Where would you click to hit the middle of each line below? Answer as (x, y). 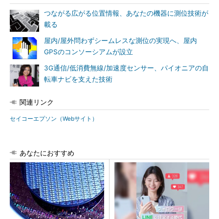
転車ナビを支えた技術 (78, 79)
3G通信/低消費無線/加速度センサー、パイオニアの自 (126, 68)
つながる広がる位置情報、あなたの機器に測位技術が (126, 13)
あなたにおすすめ (47, 153)
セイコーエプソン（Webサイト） (54, 118)
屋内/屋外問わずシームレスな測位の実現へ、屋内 (120, 40)
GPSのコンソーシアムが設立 (88, 52)
